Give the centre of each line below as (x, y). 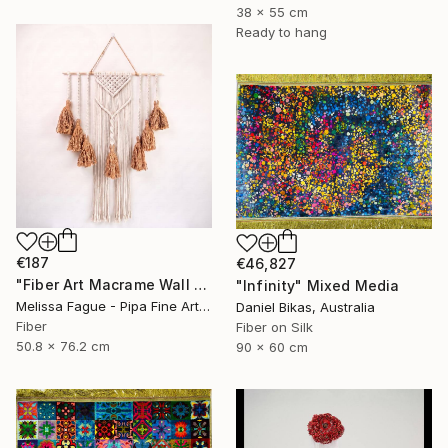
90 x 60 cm (272, 347)
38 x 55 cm (272, 11)
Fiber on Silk (274, 327)
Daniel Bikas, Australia (305, 307)
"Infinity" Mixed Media (318, 286)
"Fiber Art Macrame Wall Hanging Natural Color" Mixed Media (200, 284)
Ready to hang (281, 31)
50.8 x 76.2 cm (63, 345)
